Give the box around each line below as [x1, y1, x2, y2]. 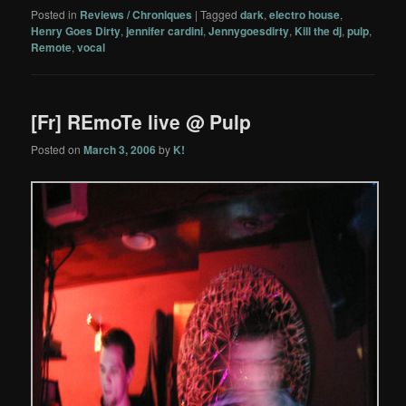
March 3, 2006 [83, 141, 157, 159]
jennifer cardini [126, 22, 204, 39]
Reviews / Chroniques [80, 5, 193, 23]
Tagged [200, 5, 238, 22]
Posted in [31, 5, 78, 22]
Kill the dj [295, 22, 343, 39]
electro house [269, 5, 341, 23]
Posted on [31, 141, 84, 158]
